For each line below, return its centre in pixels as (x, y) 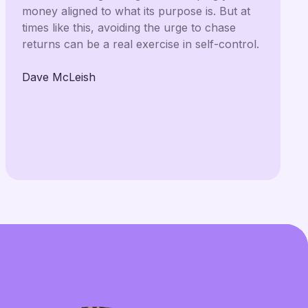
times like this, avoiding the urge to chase (129, 27)
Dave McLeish (59, 77)
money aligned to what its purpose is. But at (136, 11)
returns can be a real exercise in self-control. (141, 44)
